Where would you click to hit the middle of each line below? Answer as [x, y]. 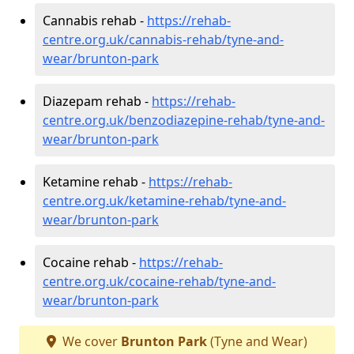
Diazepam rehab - [97, 101]
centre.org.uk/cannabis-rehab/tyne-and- [163, 39]
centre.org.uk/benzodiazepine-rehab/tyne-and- [184, 120]
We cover [90, 341]
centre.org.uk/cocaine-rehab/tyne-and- [159, 281]
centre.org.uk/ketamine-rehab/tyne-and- [164, 200]
